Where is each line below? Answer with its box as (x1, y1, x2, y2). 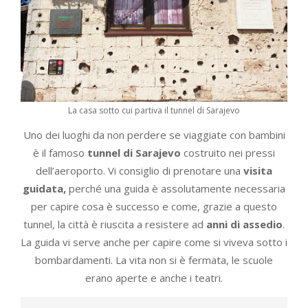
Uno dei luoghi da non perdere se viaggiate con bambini (23, 127, 285, 142)
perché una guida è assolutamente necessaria (69, 181, 285, 195)
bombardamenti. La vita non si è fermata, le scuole (35, 252, 273, 267)
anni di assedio (206, 217, 283, 231)
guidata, (23, 181, 69, 195)
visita (243, 163, 272, 177)
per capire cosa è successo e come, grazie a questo (31, 199, 277, 213)
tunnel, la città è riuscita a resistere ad (23, 217, 206, 231)
